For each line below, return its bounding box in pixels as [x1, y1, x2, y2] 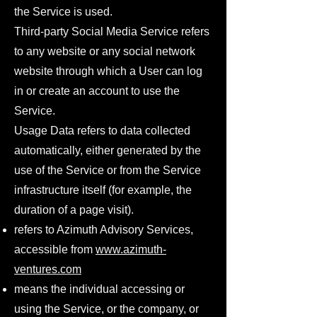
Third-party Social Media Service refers [14, 25, 209, 38]
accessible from [14, 243, 96, 255]
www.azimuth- [96, 243, 166, 255]
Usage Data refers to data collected [14, 125, 190, 137]
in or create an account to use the [14, 85, 180, 97]
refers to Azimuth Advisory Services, [14, 224, 193, 236]
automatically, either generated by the [14, 144, 201, 156]
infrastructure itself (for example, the [14, 184, 192, 196]
